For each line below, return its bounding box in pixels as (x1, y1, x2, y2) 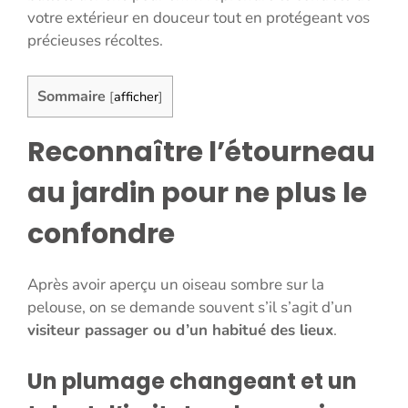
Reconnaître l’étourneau (27, 133, 375, 172)
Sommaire (37, 86, 106, 107)
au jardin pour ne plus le (27, 174, 367, 213)
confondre (27, 215, 175, 254)
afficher (114, 87, 158, 106)
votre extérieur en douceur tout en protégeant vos (27, 7, 370, 29)
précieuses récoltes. (27, 30, 163, 52)
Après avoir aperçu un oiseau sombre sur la (27, 274, 324, 296)
